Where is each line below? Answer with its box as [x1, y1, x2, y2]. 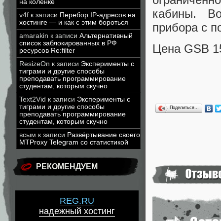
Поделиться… [170, 105, 199, 110]
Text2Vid [19, 96, 46, 103]
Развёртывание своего [67, 131, 140, 139]
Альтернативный [79, 32, 133, 39]
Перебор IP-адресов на [60, 11, 136, 19]
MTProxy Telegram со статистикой [19, 139, 128, 146]
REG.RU [60, 196, 94, 206]
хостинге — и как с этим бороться [19, 19, 128, 26]
